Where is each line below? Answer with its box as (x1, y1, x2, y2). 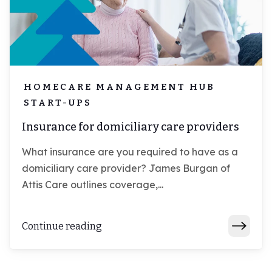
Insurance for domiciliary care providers (22, 120, 239, 134)
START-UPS (24, 97, 92, 109)
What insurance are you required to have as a (22, 146, 238, 158)
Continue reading (22, 220, 102, 232)
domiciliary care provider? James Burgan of (22, 162, 230, 175)
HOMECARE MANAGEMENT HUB (24, 81, 215, 93)
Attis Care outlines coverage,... (22, 178, 163, 191)
